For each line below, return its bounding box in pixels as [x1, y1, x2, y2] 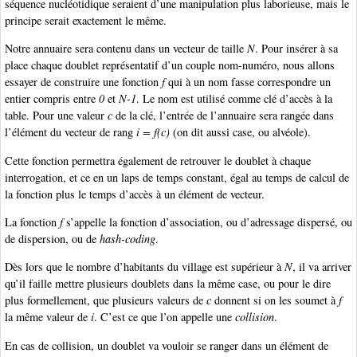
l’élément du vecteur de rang [5, 124, 136, 140]
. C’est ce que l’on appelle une [94, 309, 235, 325]
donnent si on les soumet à [211, 292, 339, 308]
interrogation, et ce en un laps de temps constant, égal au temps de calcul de [5, 169, 349, 185]
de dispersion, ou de [5, 231, 100, 247]
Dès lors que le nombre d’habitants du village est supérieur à [5, 259, 284, 275]
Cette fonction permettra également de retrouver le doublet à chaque [5, 152, 311, 168]
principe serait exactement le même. [5, 12, 167, 28]
